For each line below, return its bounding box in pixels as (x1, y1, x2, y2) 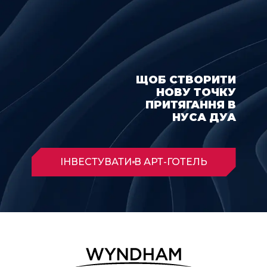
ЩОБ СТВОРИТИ (135, 73, 236, 86)
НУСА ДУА (172, 110, 236, 124)
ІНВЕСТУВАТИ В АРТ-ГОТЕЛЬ (60, 156, 207, 167)
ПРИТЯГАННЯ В (145, 98, 236, 111)
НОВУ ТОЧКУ (156, 85, 236, 99)
